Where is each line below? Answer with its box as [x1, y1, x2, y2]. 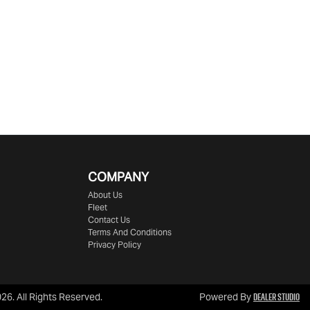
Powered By [199, 291, 253, 304]
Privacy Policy [88, 239, 141, 250]
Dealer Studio [253, 290, 300, 304]
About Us [88, 190, 122, 201]
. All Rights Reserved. [12, 291, 102, 304]
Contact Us [88, 215, 130, 226]
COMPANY [88, 169, 149, 185]
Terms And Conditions [88, 227, 172, 238]
